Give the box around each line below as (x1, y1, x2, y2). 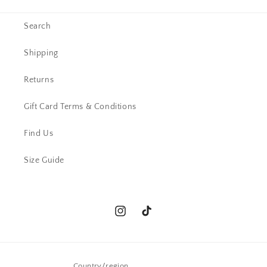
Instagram (113, 212, 153, 222)
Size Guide (24, 156, 64, 166)
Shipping (24, 48, 58, 58)
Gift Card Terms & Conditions (24, 102, 136, 112)
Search (24, 21, 51, 32)
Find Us (24, 129, 54, 139)
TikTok (139, 212, 164, 222)
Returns (24, 75, 54, 85)
